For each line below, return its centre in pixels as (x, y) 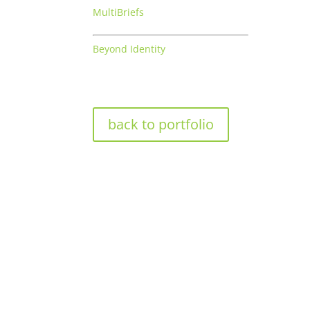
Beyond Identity (129, 49)
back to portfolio (161, 124)
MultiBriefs (119, 12)
